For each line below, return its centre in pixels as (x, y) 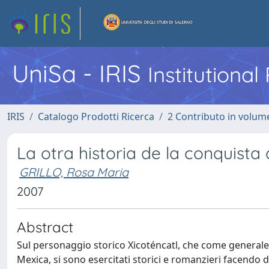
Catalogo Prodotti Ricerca (96, 116)
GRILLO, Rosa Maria (74, 172)
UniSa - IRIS (80, 73)
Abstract (45, 227)
